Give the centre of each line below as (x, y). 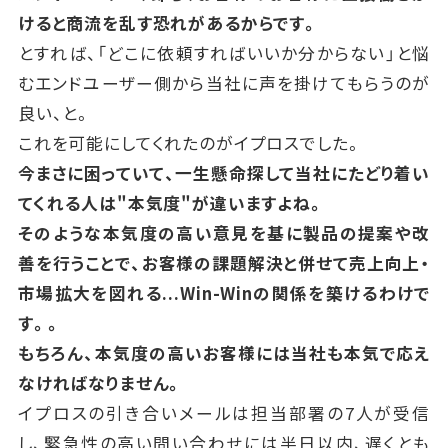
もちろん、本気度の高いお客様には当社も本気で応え (224, 353)
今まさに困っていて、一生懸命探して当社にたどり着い (224, 173)
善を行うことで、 (79, 263)
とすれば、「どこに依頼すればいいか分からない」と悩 (224, 53)
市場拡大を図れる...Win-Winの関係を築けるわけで (224, 293)
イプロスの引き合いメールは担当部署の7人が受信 (224, 413)
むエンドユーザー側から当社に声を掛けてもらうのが (224, 83)
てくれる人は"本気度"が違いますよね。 (171, 203)
